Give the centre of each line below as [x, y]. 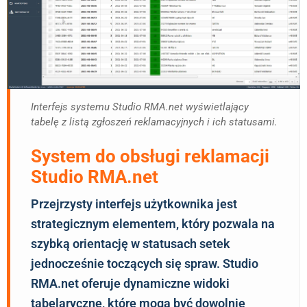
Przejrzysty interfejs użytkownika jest [134, 204]
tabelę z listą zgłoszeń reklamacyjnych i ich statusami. [154, 122]
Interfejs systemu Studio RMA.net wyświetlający [140, 107]
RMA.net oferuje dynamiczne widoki [130, 284]
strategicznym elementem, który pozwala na [153, 224]
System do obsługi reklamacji [150, 157]
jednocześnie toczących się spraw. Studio [145, 264]
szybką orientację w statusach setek [131, 244]
